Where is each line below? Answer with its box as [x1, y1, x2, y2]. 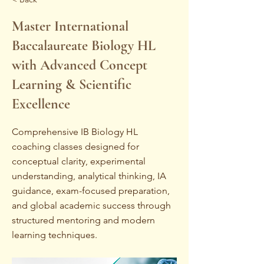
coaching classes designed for [12, 141, 139, 152]
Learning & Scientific [12, 76, 131, 93]
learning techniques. [12, 229, 97, 240]
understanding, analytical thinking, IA [12, 170, 166, 181]
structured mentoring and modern [12, 214, 155, 226]
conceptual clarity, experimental [12, 156, 146, 167]
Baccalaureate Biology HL [12, 37, 156, 54]
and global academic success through [12, 200, 171, 211]
